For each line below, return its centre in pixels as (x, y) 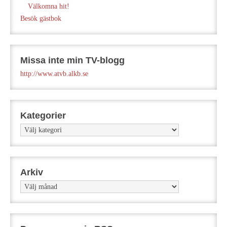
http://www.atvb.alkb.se (54, 74)
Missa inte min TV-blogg (72, 61)
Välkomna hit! (49, 7)
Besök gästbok (41, 19)
